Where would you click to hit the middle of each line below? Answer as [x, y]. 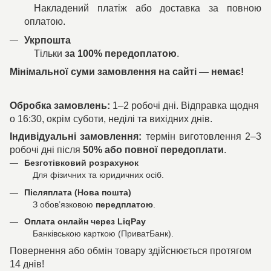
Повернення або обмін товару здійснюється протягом [131, 251]
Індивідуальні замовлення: [76, 137]
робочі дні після [46, 150]
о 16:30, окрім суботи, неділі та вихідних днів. [111, 119]
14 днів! [27, 264]
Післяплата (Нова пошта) [78, 192]
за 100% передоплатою [121, 53]
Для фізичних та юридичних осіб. [94, 175]
